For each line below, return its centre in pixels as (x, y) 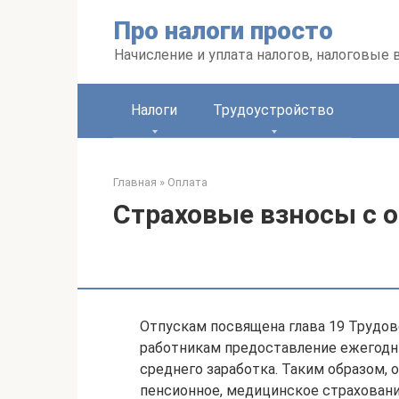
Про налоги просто (224, 31)
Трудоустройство (273, 110)
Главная (135, 182)
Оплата (187, 182)
